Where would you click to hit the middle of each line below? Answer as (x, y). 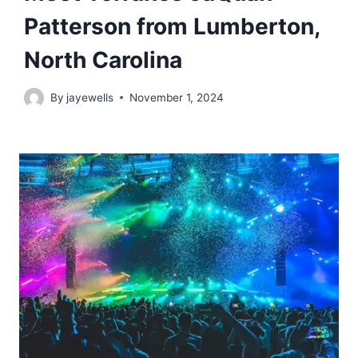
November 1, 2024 (177, 97)
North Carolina (103, 60)
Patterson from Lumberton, (172, 27)
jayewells (90, 97)
